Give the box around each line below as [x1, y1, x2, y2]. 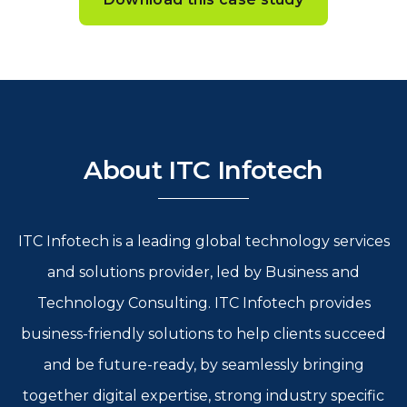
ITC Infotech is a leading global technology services [17, 233, 390, 250]
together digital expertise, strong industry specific [23, 387, 384, 404]
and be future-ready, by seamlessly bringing [43, 356, 364, 373]
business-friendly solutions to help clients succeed [21, 325, 386, 342]
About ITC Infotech [84, 154, 323, 185]
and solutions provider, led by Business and [47, 263, 360, 281]
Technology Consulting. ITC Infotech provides [36, 294, 371, 312]
